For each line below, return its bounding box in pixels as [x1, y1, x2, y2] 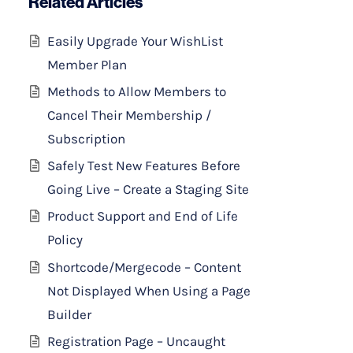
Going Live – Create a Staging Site [47, 181, 249, 198]
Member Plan [47, 56, 127, 72]
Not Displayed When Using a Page [47, 282, 251, 299]
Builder [47, 306, 91, 322]
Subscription [47, 130, 125, 147]
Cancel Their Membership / [47, 106, 211, 123]
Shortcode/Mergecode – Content [47, 258, 241, 275]
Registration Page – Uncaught [47, 333, 225, 349]
